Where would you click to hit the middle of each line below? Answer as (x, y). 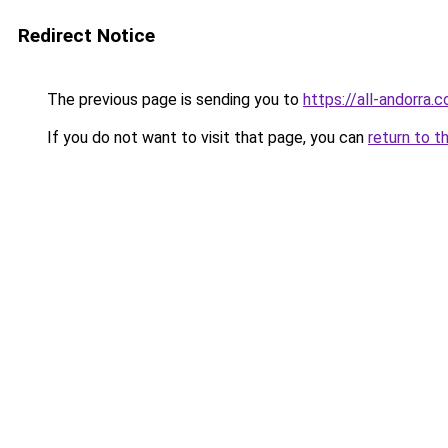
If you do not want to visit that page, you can (205, 137)
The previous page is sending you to (173, 99)
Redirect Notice (86, 35)
